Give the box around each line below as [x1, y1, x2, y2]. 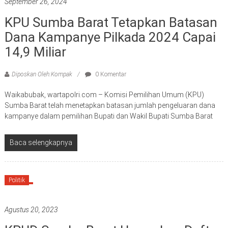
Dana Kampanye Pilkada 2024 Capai [4, 29, 216, 45]
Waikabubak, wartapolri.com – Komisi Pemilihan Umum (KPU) [4, 90, 204, 99]
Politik [8, 176, 25, 184]
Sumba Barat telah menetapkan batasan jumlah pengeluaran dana [4, 101, 215, 109]
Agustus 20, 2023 [4, 205, 58, 214]
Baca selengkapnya [9, 138, 72, 147]
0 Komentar [93, 70, 126, 78]
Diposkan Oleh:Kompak [11, 70, 72, 78]
